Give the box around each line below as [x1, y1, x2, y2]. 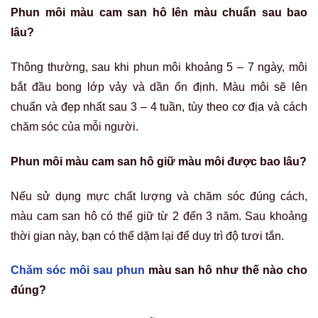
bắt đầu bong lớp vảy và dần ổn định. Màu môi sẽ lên [11, 81, 307, 93]
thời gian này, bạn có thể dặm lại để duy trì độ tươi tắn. [11, 229, 284, 242]
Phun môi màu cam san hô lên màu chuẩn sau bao [11, 6, 307, 19]
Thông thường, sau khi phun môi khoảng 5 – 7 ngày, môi [11, 61, 307, 73]
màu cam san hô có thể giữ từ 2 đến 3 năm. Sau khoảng [11, 209, 307, 222]
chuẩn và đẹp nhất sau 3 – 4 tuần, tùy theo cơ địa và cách [11, 101, 307, 113]
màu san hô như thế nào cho [144, 264, 308, 277]
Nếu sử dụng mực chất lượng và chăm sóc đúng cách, [11, 190, 307, 202]
